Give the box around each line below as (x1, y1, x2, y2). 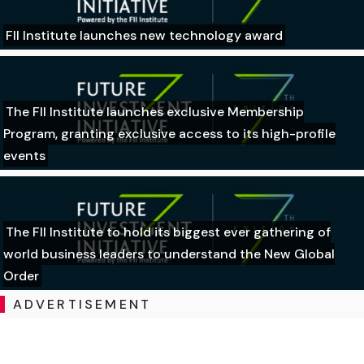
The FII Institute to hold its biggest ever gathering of (6, 223, 331, 241)
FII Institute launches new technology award (6, 27, 283, 45)
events (3, 147, 45, 165)
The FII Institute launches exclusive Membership (6, 103, 304, 121)
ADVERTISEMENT (12, 296, 152, 314)
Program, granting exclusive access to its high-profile (3, 125, 336, 143)
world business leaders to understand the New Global (3, 245, 335, 263)
